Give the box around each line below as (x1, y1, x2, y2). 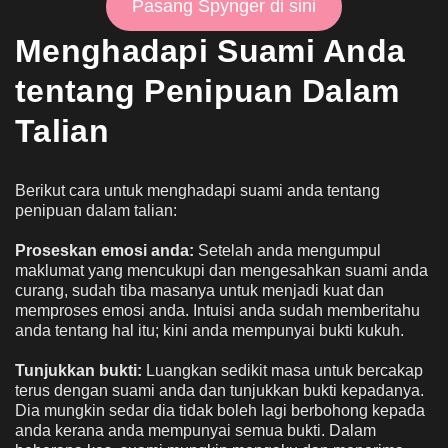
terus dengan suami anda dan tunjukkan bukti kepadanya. (15, 382, 424, 400)
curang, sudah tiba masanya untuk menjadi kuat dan (15, 282, 384, 300)
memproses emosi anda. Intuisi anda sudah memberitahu (15, 302, 420, 320)
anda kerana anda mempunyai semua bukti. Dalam (15, 422, 376, 440)
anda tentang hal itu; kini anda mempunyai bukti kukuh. (15, 322, 404, 340)
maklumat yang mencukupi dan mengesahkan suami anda (15, 262, 428, 280)
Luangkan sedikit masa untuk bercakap (146, 362, 423, 380)
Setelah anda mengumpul (198, 242, 381, 260)
